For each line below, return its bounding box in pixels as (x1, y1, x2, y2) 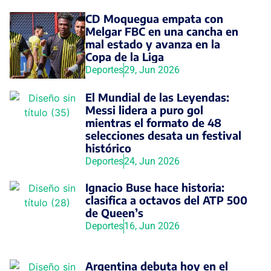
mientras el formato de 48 (85, 115, 221, 129)
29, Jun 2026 (123, 64, 180, 76)
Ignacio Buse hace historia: (85, 180, 224, 194)
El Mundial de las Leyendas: (85, 90, 229, 104)
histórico (85, 140, 131, 155)
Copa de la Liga (85, 49, 164, 64)
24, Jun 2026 (123, 155, 180, 167)
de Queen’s (85, 205, 143, 220)
